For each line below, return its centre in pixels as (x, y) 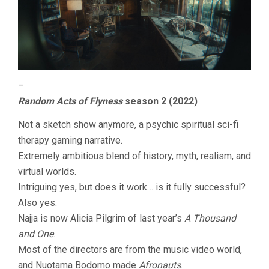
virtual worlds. (47, 172)
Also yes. (38, 203)
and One (36, 234)
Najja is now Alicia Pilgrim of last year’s (101, 219)
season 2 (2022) (160, 101)
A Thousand (210, 219)
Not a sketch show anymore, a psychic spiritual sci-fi (128, 125)
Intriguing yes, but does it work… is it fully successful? (132, 187)
